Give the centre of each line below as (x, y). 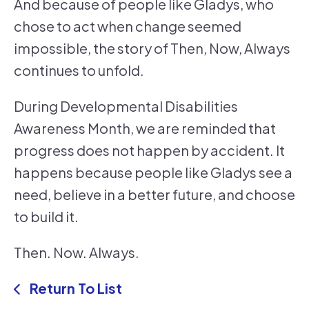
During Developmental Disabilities (126, 106)
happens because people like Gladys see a (153, 172)
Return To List (74, 288)
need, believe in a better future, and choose (154, 195)
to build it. (46, 217)
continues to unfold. (79, 70)
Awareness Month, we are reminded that (145, 128)
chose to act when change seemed (128, 26)
